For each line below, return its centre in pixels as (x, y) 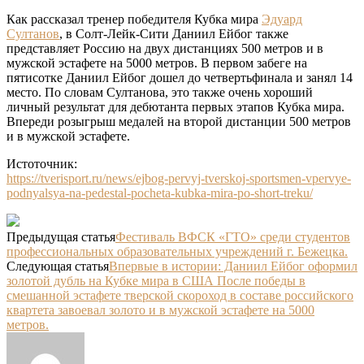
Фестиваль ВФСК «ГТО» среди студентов (233, 237)
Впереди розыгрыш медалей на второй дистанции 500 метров (179, 122)
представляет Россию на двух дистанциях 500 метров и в (165, 49)
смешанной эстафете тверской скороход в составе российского (180, 296)
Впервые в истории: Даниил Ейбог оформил (233, 266)
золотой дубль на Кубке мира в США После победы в (156, 281)
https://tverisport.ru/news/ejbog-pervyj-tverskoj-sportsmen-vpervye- (179, 179)
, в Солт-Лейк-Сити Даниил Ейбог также (174, 34)
